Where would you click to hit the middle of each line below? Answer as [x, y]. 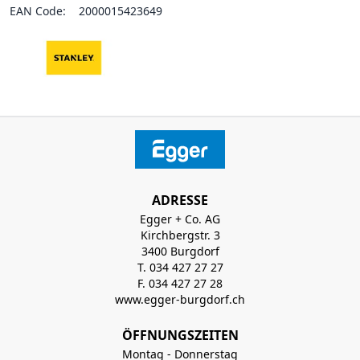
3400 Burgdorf [180, 251]
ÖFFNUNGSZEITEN [180, 335]
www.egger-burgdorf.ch [180, 299]
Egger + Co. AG [180, 219]
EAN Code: [38, 11]
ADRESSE [180, 200]
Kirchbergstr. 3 [180, 235]
